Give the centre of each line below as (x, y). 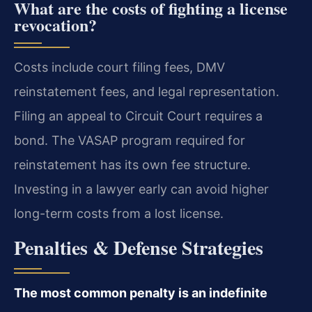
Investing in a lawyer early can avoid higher (141, 189)
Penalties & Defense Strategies (139, 247)
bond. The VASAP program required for (130, 141)
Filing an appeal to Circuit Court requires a (138, 116)
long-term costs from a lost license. (119, 214)
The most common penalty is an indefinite (141, 292)
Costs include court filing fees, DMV (119, 68)
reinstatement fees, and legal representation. (147, 92)
